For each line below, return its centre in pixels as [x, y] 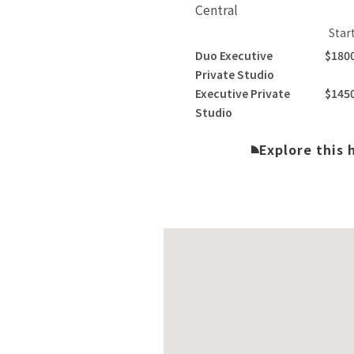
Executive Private [243, 94]
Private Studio [235, 75]
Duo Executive [234, 56]
